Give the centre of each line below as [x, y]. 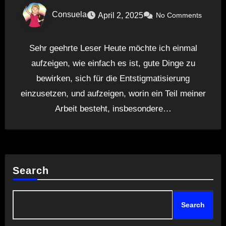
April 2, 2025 [121, 15]
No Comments [179, 15]
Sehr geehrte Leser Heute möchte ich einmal [113, 48]
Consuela [69, 15]
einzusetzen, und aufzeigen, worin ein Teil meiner [113, 94]
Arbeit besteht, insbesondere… [113, 109]
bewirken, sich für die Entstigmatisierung [113, 79]
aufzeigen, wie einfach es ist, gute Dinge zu [113, 64]
